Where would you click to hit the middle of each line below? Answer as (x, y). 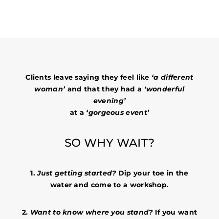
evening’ (109, 101)
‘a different (173, 77)
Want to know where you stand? (91, 212)
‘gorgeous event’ (117, 113)
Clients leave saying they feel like (89, 77)
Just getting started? (77, 173)
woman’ (50, 89)
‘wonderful (164, 89)
